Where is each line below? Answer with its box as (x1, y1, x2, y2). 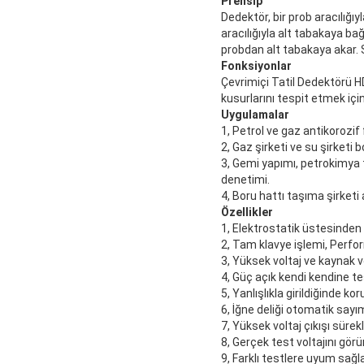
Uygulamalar (221, 108, 289, 122)
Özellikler (221, 206, 273, 219)
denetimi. (221, 173, 270, 187)
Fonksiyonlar (221, 59, 292, 73)
